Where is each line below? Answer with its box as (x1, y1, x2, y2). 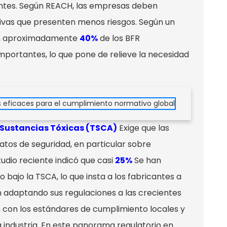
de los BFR (98, 32, 140, 44)
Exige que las (117, 122, 169, 134)
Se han (132, 155, 161, 166)
